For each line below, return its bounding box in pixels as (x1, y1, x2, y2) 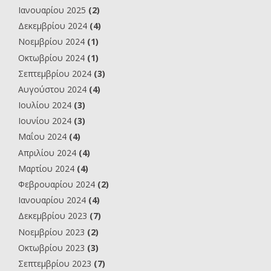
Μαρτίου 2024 (18, 162, 74, 174)
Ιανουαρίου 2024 (18, 194, 86, 206)
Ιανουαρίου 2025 (18, 4, 86, 16)
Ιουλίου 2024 (18, 99, 71, 111)
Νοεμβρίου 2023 (18, 226, 85, 238)
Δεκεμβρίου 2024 (18, 20, 87, 32)
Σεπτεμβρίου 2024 (18, 67, 91, 79)
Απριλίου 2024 (18, 146, 76, 158)
